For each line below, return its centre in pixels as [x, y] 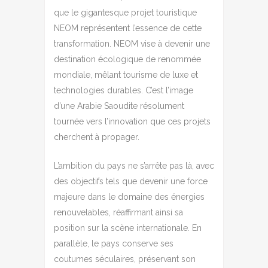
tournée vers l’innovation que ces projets [132, 121]
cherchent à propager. [97, 137]
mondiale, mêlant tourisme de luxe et [126, 74]
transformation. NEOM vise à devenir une [132, 43]
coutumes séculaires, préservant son [125, 259]
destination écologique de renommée [127, 59]
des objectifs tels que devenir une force [131, 181]
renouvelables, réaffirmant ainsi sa [118, 212]
